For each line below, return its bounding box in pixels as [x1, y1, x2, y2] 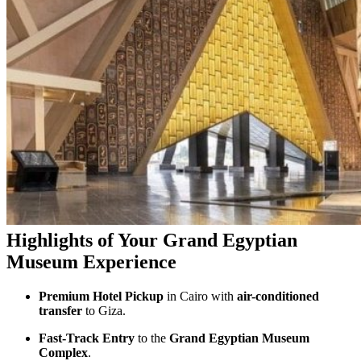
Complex [39, 345, 88, 359]
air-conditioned [237, 288, 319, 303]
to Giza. [82, 303, 126, 317]
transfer [39, 303, 82, 317]
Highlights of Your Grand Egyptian [6, 229, 297, 251]
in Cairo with [164, 288, 237, 303]
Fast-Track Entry [39, 330, 135, 345]
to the [135, 330, 169, 345]
